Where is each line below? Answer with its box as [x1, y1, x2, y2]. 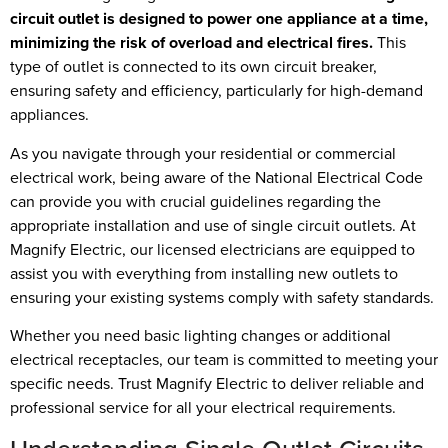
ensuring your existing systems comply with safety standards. [10, 285, 434, 309]
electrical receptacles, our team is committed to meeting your [10, 348, 438, 372]
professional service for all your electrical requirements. [10, 396, 396, 420]
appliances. [10, 103, 89, 127]
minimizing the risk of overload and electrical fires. [10, 31, 373, 55]
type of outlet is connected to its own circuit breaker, [10, 55, 377, 79]
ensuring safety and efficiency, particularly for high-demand [10, 79, 423, 103]
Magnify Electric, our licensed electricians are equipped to [10, 237, 415, 261]
